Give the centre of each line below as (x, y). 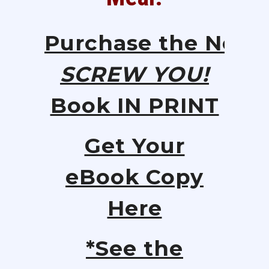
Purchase (98, 43)
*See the (134, 249)
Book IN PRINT (134, 106)
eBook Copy (134, 177)
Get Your (134, 146)
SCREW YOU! (134, 74)
